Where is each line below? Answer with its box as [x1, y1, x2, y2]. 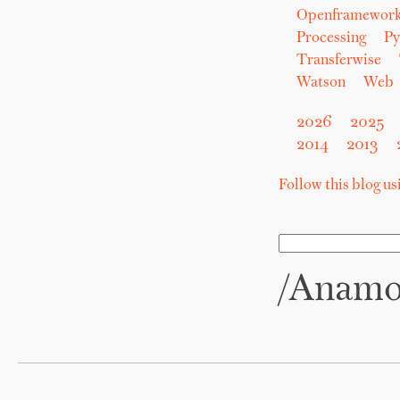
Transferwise [296, 54, 381, 68]
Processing [296, 31, 366, 46]
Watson [296, 76, 346, 90]
